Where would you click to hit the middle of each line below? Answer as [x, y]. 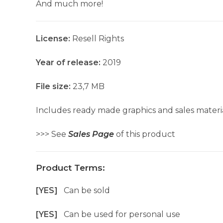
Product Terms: [70, 168]
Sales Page [91, 134]
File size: [54, 86]
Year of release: [68, 62]
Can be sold [87, 190]
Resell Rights [98, 39]
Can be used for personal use [122, 214]
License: [54, 39]
